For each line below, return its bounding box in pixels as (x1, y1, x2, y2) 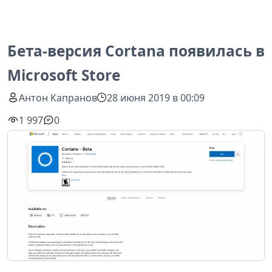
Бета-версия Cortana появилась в (7, 41, 265, 61)
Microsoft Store (7, 65, 120, 85)
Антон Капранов (19, 90, 98, 104)
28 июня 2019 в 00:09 (107, 90, 205, 104)
